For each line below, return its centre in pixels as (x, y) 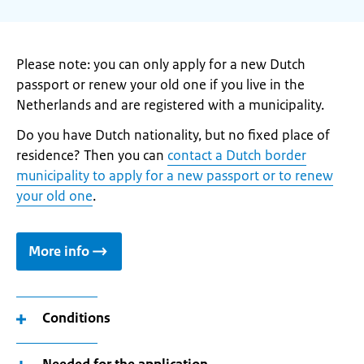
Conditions (76, 318)
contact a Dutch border (237, 155)
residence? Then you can (92, 155)
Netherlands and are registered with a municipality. (170, 105)
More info (59, 251)
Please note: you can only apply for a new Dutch (161, 64)
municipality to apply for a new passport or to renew (175, 175)
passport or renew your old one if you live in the (160, 84)
